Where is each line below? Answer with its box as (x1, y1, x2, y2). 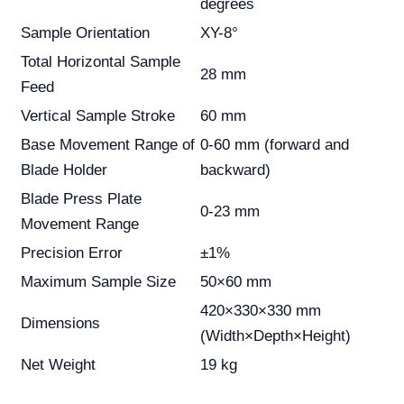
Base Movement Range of (21, 136, 195, 154)
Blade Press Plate (21, 190, 142, 208)
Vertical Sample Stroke (21, 107, 175, 125)
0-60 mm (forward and (200, 136, 349, 154)
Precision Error (21, 244, 123, 262)
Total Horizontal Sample (21, 53, 180, 71)
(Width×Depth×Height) (200, 327, 351, 345)
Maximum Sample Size (21, 273, 176, 291)
